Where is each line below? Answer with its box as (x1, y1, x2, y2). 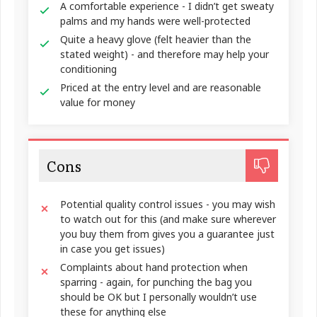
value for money (60, 95, 135, 109)
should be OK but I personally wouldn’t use (60, 289, 257, 304)
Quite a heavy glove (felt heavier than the (60, 32, 251, 46)
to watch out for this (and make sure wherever (60, 212, 276, 226)
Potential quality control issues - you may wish (60, 197, 275, 211)
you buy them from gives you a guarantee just (60, 226, 275, 241)
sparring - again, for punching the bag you (60, 275, 252, 289)
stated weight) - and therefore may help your (60, 47, 269, 61)
